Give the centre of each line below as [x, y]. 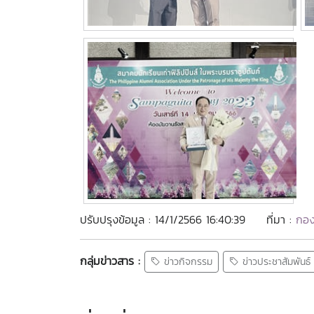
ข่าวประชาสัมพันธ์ [275, 262]
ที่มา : [281, 219]
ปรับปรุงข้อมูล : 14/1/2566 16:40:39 [163, 219]
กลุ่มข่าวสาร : [110, 260]
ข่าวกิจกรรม [186, 262]
